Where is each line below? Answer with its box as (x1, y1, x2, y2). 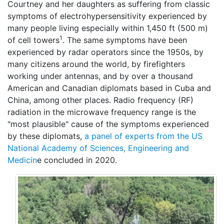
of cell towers (7, 35, 59, 45)
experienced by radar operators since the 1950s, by (7, 47, 203, 57)
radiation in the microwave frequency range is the (7, 107, 196, 117)
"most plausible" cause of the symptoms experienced (7, 119, 209, 129)
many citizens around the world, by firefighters (7, 59, 185, 69)
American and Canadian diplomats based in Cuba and (7, 83, 211, 93)
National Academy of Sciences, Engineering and (7, 143, 189, 153)
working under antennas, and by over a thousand (7, 71, 193, 81)
